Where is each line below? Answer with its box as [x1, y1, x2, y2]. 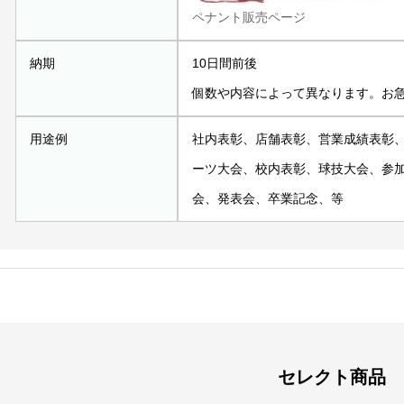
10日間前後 [192, 56, 257, 71]
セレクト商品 [277, 366, 386, 387]
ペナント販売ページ [192, 10, 306, 25]
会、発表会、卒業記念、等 [192, 191, 344, 207]
